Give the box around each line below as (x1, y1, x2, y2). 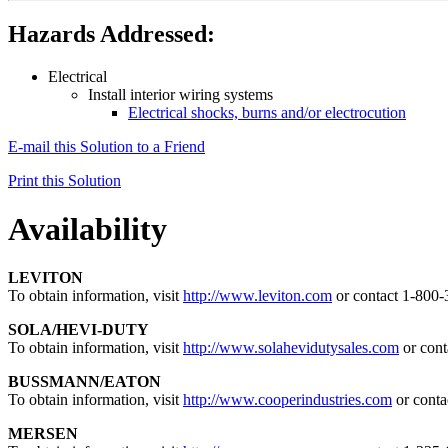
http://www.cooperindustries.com (183, 391, 392, 409)
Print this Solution (8, 171, 121, 189)
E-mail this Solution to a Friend (8, 137, 205, 155)
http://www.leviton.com (183, 287, 332, 305)
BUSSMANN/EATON (8, 373, 161, 391)
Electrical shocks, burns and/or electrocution (128, 103, 406, 121)
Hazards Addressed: (8, 20, 215, 47)
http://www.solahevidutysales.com (183, 339, 399, 357)
